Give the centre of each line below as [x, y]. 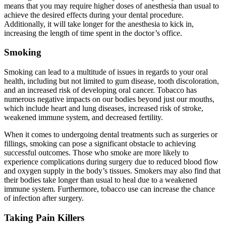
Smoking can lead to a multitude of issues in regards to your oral [106, 72]
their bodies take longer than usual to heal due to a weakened [101, 180]
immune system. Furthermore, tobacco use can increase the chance [109, 189]
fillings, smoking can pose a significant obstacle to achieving [100, 143]
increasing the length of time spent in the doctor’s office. [93, 33]
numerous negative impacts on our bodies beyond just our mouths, [109, 99]
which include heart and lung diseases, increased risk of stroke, [104, 108]
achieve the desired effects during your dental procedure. [94, 15]
